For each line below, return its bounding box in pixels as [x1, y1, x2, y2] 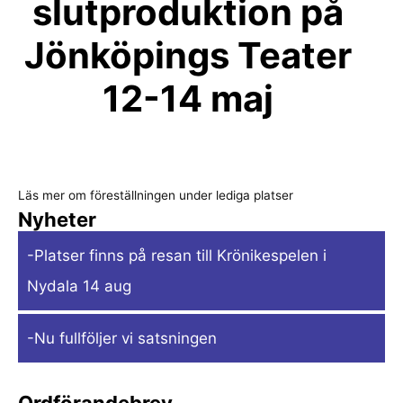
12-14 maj [103, 76, 273, 121]
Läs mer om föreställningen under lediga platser [18, 188, 293, 203]
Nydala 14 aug [27, 277, 131, 296]
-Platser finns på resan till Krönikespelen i [27, 246, 327, 265]
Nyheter [18, 208, 96, 232]
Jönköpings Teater [24, 32, 352, 77]
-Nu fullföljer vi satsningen [27, 329, 217, 348]
